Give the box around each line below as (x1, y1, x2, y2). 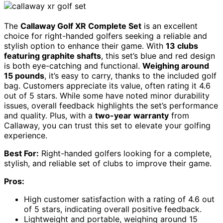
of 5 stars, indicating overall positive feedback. (24, 204, 202, 214)
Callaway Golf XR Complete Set (20, 20, 141, 31)
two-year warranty (95, 110, 169, 120)
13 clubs (166, 40, 198, 51)
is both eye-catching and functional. (4, 60, 142, 71)
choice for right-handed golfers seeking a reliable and (4, 30, 207, 41)
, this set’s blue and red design (101, 50, 215, 61)
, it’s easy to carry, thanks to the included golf (44, 70, 217, 81)
